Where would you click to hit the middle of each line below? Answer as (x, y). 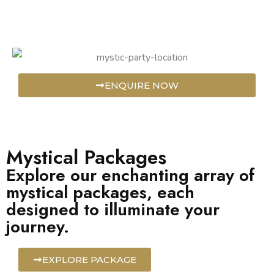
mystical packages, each (100, 192)
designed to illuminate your (113, 209)
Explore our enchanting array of (130, 175)
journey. (38, 226)
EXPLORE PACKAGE (89, 259)
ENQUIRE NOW (142, 85)
